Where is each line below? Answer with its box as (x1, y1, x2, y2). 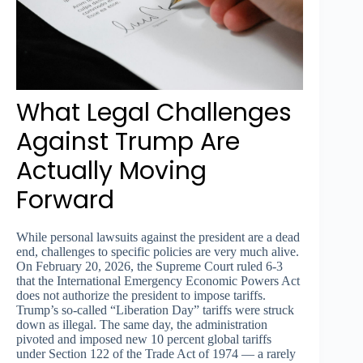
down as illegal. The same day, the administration (16, 317, 267, 331)
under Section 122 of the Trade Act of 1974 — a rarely (16, 346, 296, 361)
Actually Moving (16, 153, 207, 188)
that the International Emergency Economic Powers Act (16, 273, 300, 288)
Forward (16, 182, 114, 217)
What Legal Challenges (16, 95, 292, 130)
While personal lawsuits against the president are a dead (16, 229, 300, 244)
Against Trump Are (16, 124, 240, 159)
